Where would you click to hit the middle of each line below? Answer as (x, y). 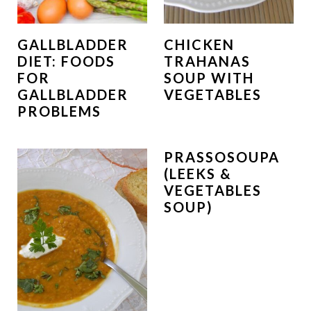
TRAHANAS (207, 61)
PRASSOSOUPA (222, 157)
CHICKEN (199, 45)
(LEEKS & (198, 174)
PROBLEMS (59, 111)
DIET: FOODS (66, 61)
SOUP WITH (209, 78)
